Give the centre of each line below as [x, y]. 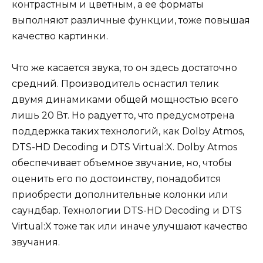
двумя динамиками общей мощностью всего [125, 99]
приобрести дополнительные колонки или [120, 194]
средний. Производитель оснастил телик [115, 83]
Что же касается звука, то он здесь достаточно [124, 68]
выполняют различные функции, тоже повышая [131, 20]
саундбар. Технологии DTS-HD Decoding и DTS [127, 210]
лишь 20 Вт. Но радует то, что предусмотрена [123, 115]
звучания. [37, 242]
